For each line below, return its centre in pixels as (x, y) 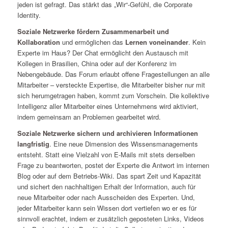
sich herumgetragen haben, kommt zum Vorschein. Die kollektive (113, 96)
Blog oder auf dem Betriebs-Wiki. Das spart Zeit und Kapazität (109, 176)
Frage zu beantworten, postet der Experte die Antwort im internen (113, 165)
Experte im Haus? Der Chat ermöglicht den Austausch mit (103, 53)
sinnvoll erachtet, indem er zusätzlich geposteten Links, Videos (110, 219)
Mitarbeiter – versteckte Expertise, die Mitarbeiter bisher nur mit (111, 85)
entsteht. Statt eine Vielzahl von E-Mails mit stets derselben (106, 155)
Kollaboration (38, 42)
